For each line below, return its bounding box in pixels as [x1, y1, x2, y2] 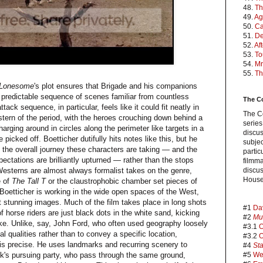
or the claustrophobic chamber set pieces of [46, 176, 197, 186]
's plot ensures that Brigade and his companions [34, 81, 197, 90]
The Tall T [12, 176, 46, 186]
